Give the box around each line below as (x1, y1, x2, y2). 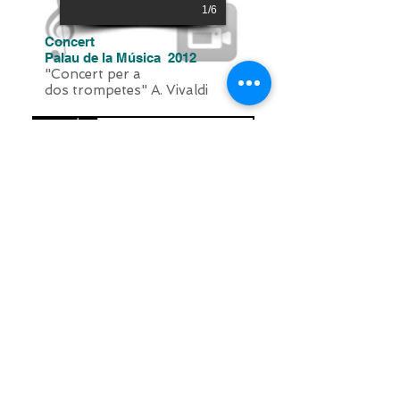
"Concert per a (45, 66, 141, 82)
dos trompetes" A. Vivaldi (45, 82, 208, 98)
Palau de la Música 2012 (45, 50, 196, 65)
